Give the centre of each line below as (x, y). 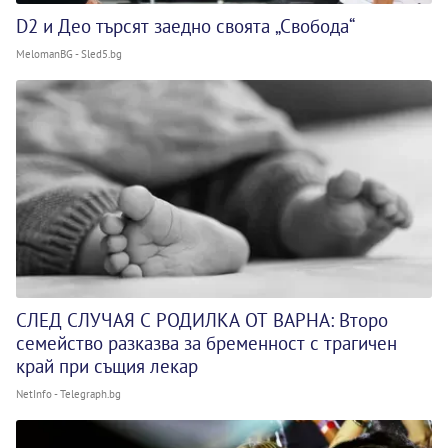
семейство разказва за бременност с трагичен (206, 342)
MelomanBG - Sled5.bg (69, 54)
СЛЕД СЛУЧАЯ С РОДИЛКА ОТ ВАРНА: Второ (202, 319)
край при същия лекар (107, 365)
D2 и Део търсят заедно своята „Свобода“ (185, 26)
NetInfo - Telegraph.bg (68, 393)
